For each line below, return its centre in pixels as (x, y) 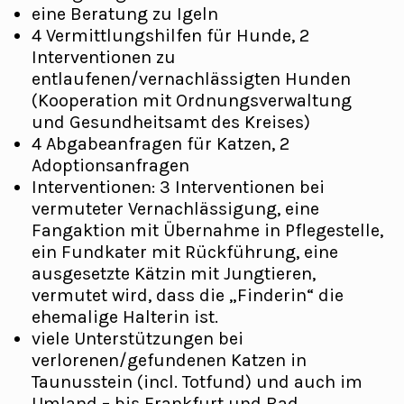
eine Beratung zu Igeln (125, 14)
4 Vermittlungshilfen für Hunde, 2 (170, 36)
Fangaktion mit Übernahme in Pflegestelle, (207, 230)
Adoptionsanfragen (110, 165)
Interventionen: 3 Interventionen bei (178, 187)
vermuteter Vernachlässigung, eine (175, 209)
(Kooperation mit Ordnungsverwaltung (192, 101)
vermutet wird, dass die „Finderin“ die (188, 295)
